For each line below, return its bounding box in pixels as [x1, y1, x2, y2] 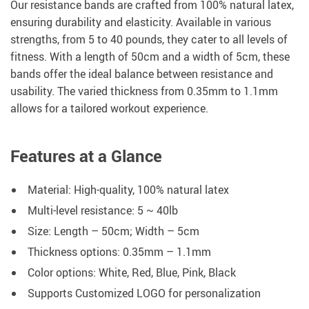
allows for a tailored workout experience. [10, 101, 208, 117]
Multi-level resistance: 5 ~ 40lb [28, 203, 178, 219]
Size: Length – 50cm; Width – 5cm [28, 223, 199, 239]
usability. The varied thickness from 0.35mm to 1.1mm [10, 83, 278, 99]
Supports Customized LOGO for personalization [28, 286, 261, 301]
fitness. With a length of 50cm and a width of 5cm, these [10, 49, 290, 65]
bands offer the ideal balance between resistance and [10, 66, 273, 82]
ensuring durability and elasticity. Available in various [10, 14, 271, 30]
